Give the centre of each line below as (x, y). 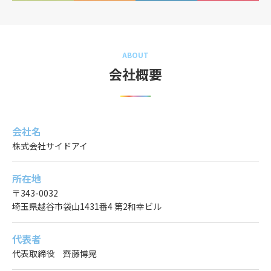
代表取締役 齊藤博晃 (54, 254)
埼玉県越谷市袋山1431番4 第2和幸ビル (87, 207)
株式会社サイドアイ (50, 146)
